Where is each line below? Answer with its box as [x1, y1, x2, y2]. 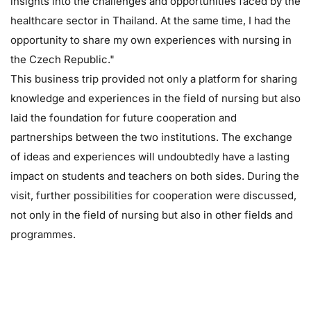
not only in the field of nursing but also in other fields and [10, 208, 293, 221]
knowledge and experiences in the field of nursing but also [10, 91, 301, 105]
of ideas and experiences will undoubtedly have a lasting [10, 149, 289, 163]
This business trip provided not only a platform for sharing [10, 72, 297, 85]
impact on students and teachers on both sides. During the [10, 169, 299, 183]
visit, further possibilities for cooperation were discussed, [10, 188, 296, 202]
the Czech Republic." [10, 52, 115, 66]
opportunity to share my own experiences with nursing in [10, 33, 292, 47]
